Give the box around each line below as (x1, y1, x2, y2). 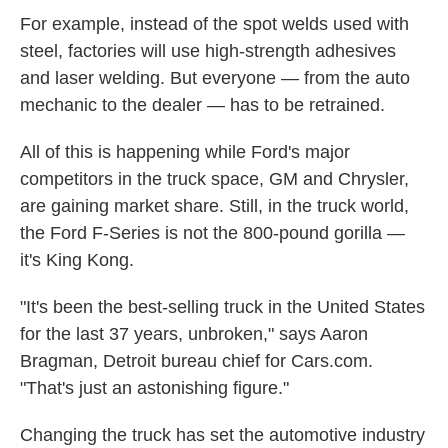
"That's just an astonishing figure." (20, 378, 289, 399)
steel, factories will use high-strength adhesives (20, 41, 396, 62)
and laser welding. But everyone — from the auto (20, 68, 410, 89)
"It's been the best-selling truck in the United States (20, 297, 425, 318)
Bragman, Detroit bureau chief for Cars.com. (20, 351, 373, 372)
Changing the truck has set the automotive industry (20, 425, 425, 446)
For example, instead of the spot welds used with (20, 14, 409, 35)
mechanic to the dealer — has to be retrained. (20, 95, 385, 116)
